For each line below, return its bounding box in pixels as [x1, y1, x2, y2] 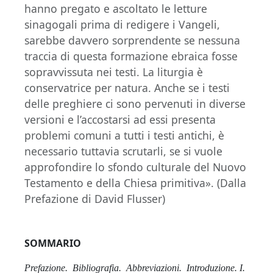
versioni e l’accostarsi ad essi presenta [24, 112, 216, 127]
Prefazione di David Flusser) [24, 191, 165, 207]
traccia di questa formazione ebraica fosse [24, 49, 238, 64]
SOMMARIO [24, 236, 81, 250]
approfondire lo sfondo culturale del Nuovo [24, 160, 246, 175]
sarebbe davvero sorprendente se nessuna [24, 33, 240, 48]
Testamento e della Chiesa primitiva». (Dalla [24, 175, 246, 191]
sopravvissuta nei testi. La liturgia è [24, 65, 203, 80]
